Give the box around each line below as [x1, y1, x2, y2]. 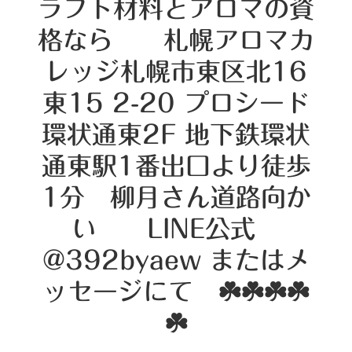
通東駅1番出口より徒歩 [41, 152, 311, 178]
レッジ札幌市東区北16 [45, 58, 307, 84]
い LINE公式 [71, 215, 280, 241]
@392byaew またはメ [42, 247, 310, 273]
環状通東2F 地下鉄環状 [42, 121, 310, 147]
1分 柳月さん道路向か [41, 184, 311, 210]
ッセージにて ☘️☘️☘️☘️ [42, 278, 310, 304]
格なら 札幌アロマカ [38, 27, 314, 53]
